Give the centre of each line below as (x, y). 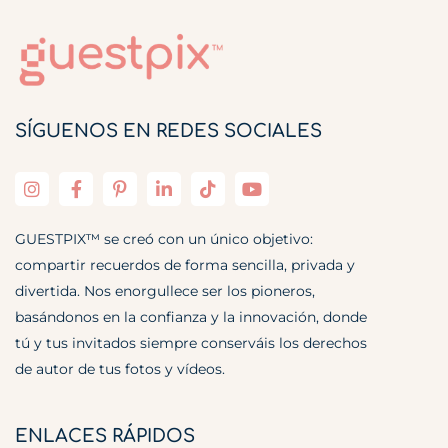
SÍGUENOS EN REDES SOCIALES (168, 131)
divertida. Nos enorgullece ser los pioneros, (165, 291)
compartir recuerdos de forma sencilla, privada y (185, 265)
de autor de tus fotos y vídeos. (120, 369)
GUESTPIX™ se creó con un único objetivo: (164, 239)
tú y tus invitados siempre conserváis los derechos (191, 343)
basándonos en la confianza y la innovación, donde (191, 317)
